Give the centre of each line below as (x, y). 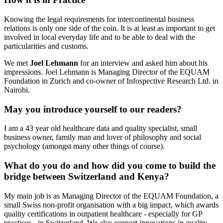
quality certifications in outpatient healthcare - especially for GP (103, 214)
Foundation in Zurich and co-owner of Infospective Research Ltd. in (111, 81)
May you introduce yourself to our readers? (93, 109)
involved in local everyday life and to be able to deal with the (100, 37)
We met (16, 63)
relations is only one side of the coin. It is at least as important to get (110, 28)
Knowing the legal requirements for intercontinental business (99, 19)
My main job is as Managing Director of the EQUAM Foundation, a (111, 196)
